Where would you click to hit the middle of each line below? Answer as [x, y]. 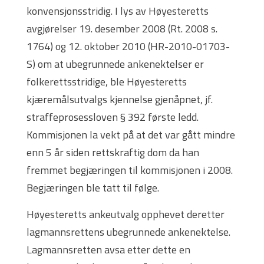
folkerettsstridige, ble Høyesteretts [107, 82]
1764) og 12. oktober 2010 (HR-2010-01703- [128, 47]
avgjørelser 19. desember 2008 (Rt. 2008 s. [122, 29]
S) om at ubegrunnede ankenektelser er [115, 64]
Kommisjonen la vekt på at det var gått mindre [131, 135]
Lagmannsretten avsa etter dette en [108, 250]
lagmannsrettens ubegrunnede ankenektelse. [128, 232]
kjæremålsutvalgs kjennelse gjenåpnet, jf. [120, 100]
